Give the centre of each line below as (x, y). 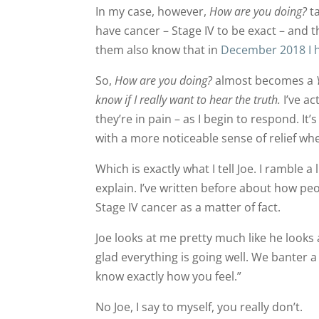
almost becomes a (265, 80)
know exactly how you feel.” (169, 276)
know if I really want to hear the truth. (188, 99)
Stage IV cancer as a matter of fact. (188, 207)
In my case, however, (153, 11)
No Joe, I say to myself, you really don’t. (199, 307)
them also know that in (158, 49)
